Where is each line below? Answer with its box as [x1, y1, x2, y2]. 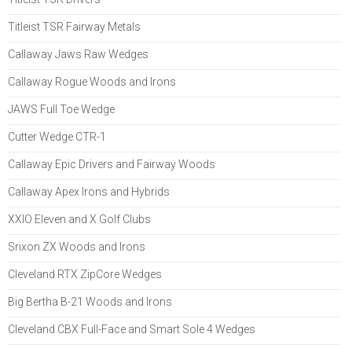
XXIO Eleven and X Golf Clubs [8, 213, 151, 226]
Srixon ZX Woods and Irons [8, 240, 145, 254]
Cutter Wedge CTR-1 [8, 130, 106, 144]
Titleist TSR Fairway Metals [8, 20, 141, 34]
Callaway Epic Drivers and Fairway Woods [8, 158, 215, 171]
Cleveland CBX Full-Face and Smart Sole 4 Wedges [8, 323, 255, 336]
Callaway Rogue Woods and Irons [8, 75, 176, 89]
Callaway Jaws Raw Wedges [8, 48, 148, 61]
